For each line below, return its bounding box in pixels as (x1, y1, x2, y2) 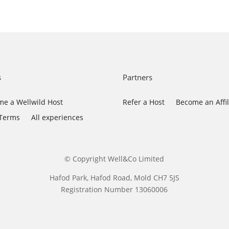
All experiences (31, 112, 84, 122)
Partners (123, 72, 153, 82)
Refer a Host (123, 97, 165, 107)
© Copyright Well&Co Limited (64, 153, 165, 164)
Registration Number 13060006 (61, 184, 168, 194)
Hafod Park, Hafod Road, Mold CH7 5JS (49, 172, 179, 182)
